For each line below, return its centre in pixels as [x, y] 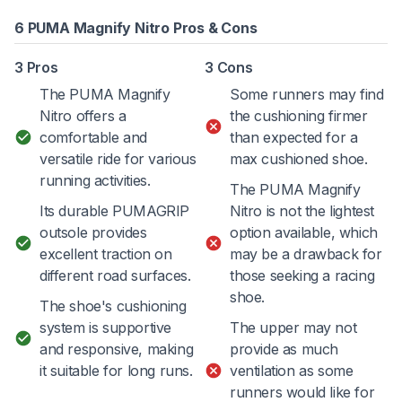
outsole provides [93, 233]
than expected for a [294, 138]
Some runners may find [307, 95]
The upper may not [293, 328]
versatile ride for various [118, 159]
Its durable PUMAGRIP [115, 211]
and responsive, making [117, 350]
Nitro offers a [83, 116]
